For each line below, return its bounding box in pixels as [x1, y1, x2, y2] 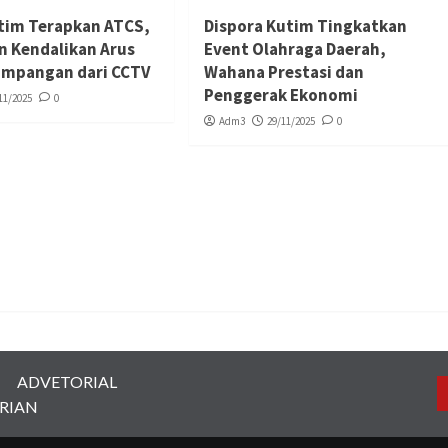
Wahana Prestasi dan [203, 60, 364, 83]
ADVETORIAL [17, 371, 117, 391]
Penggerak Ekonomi [203, 83, 358, 106]
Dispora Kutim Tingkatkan [203, 14, 407, 37]
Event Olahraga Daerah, [203, 37, 386, 60]
